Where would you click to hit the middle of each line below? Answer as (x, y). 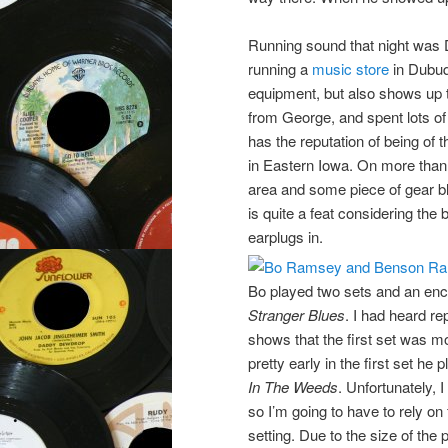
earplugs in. (285, 237)
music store (350, 69)
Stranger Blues (296, 315)
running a (280, 69)
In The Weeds (293, 387)
